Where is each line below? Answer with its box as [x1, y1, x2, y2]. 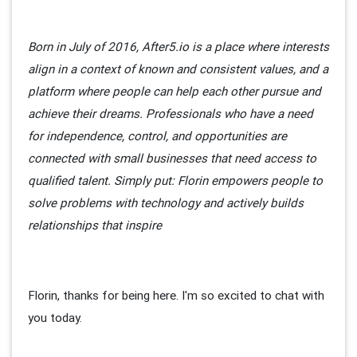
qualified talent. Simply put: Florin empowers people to [28, 173, 323, 189]
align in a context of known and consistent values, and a [28, 61, 328, 77]
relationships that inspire [28, 218, 162, 233]
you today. [28, 310, 85, 326]
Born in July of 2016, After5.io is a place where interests [28, 39, 329, 55]
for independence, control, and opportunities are [28, 128, 287, 144]
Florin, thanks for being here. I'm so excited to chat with [28, 288, 324, 304]
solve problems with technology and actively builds [28, 195, 304, 211]
